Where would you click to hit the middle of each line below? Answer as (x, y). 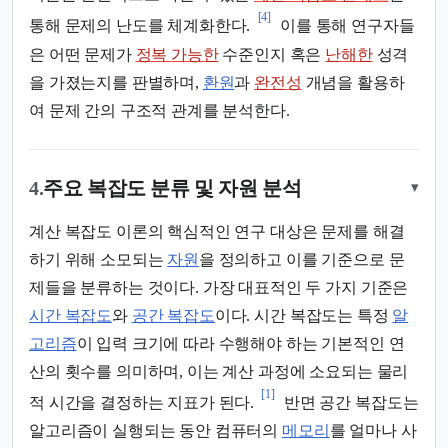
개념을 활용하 (353, 82)
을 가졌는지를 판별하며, (116, 82)
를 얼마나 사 (373, 431)
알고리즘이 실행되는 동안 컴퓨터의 (155, 431)
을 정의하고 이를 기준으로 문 (301, 259)
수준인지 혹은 (272, 54)
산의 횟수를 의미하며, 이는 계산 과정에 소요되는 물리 (219, 371)
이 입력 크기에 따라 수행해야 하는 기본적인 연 (240, 343)
